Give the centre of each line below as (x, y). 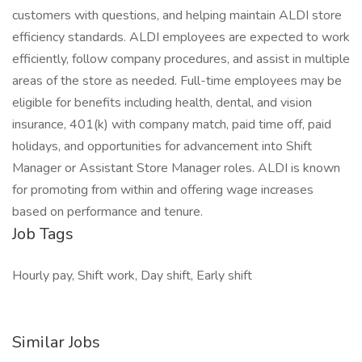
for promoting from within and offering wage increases (163, 190)
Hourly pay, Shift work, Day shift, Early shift (132, 276)
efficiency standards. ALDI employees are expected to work (181, 37)
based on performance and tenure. (107, 212)
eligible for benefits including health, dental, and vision (162, 103)
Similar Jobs (56, 342)
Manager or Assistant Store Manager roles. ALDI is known (176, 168)
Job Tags (43, 234)
